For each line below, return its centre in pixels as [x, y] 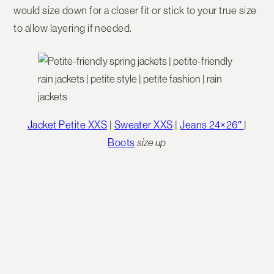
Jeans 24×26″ [212, 124]
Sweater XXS [143, 124]
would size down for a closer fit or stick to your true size [135, 10]
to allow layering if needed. [73, 28]
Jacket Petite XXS [67, 124]
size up [152, 142]
